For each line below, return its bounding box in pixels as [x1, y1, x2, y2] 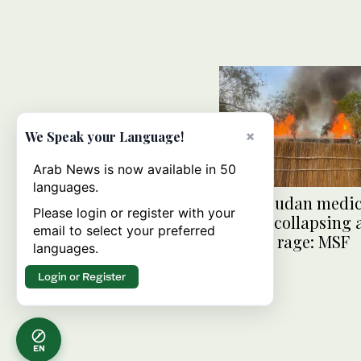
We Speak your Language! [25, 128, 184, 145]
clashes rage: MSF [219, 230, 350, 253]
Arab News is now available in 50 [33, 161, 236, 177]
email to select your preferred [33, 222, 215, 239]
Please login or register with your [33, 205, 235, 221]
